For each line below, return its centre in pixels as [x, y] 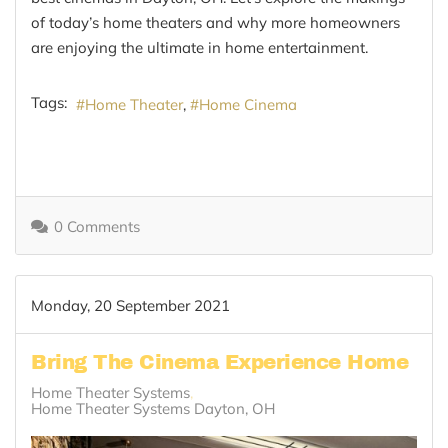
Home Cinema [248, 105]
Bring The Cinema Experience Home [219, 361]
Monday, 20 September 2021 [130, 305]
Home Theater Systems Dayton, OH [153, 408]
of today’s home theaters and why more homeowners [215, 23]
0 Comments [97, 226]
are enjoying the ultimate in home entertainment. [199, 48]
